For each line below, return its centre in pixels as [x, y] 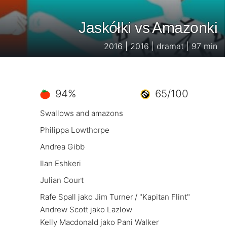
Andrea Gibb [62, 147]
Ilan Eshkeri [61, 163]
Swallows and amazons [82, 113]
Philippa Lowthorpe [75, 130]
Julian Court [62, 180]
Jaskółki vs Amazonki [148, 28]
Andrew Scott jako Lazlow [86, 210]
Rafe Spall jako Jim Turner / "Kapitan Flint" [115, 197]
